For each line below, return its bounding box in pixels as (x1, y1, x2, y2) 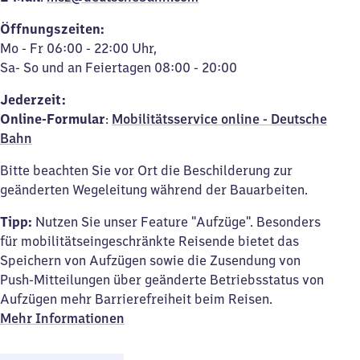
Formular (47, 111, 105, 127)
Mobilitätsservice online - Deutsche (112, 111, 327, 127)
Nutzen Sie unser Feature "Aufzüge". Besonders (32, 214, 321, 230)
